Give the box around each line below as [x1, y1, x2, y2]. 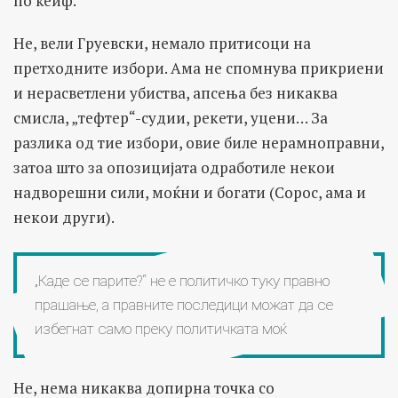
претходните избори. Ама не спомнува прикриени [13, 57, 384, 78]
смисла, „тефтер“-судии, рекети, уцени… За [13, 107, 328, 128]
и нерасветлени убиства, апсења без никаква [13, 82, 338, 103]
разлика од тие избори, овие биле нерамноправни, [13, 131, 384, 153]
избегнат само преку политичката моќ [35, 319, 287, 338]
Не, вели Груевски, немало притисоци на [13, 32, 311, 53]
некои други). [13, 206, 115, 227]
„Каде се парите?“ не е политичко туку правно [35, 271, 330, 290]
